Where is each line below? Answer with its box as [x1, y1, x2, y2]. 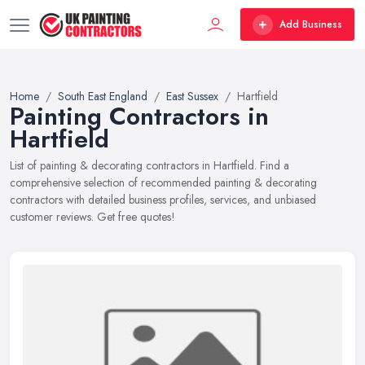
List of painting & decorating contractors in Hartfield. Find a [10, 157, 289, 174]
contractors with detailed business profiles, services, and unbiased [10, 191, 316, 208]
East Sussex [166, 88, 218, 104]
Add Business [279, 17, 342, 32]
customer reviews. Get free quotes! [10, 209, 175, 225]
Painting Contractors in [10, 99, 269, 134]
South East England [58, 88, 147, 104]
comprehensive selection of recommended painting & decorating [10, 174, 317, 191]
